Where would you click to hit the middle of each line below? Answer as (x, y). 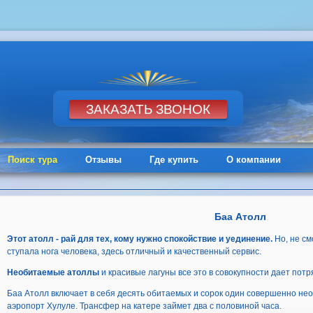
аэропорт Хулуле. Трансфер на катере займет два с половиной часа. (144, 306)
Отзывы (103, 160)
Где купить (174, 160)
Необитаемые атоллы (53, 273)
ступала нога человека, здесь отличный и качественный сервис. (134, 252)
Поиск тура (32, 160)
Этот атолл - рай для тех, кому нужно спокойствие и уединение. (140, 239)
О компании (253, 160)
